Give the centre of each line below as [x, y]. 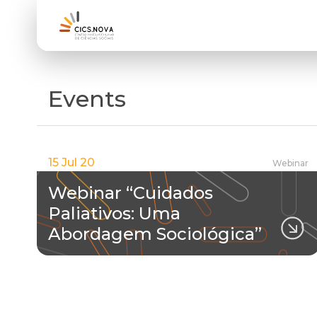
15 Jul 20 [71, 162]
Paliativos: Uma [114, 213]
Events [87, 99]
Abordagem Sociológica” [155, 234]
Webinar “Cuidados [131, 193]
